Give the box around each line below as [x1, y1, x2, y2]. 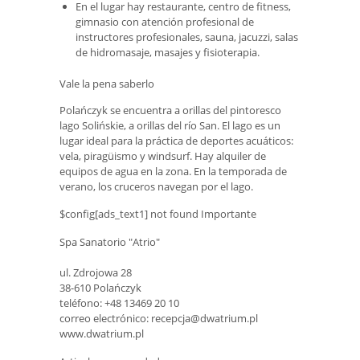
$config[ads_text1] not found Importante [59, 207, 256, 222]
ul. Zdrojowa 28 [59, 264, 132, 280]
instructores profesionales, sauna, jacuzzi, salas [76, 29, 298, 44]
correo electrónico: [59, 310, 151, 325]
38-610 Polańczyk [59, 280, 141, 295]
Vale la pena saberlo [59, 76, 154, 91]
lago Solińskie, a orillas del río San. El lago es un [59, 117, 280, 133]
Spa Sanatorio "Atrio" [59, 234, 160, 249]
